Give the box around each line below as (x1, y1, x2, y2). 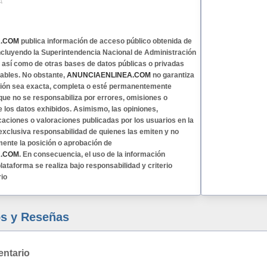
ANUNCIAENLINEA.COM (67, 71, 151, 79)
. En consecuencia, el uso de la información (19, 150, 165, 159)
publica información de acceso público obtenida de (19, 37, 192, 45)
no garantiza (151, 71, 194, 79)
